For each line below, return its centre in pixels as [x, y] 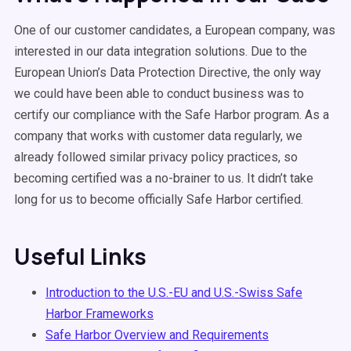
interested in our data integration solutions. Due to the [161, 51]
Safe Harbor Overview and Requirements [157, 335]
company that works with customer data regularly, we [158, 136]
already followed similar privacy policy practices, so [156, 157]
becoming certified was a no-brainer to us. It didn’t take [164, 178]
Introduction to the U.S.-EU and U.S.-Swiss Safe [174, 293]
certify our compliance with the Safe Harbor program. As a [172, 115]
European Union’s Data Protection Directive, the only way [168, 72]
